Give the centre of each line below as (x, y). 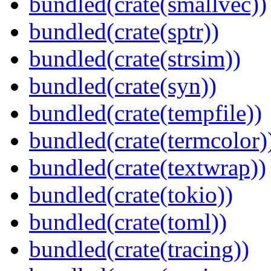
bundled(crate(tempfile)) (145, 113)
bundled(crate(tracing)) (139, 249)
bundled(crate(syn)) (123, 86)
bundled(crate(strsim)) (135, 59)
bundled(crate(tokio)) (131, 195)
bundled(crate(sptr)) (124, 31)
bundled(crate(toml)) (128, 222)
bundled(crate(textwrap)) (148, 168)
